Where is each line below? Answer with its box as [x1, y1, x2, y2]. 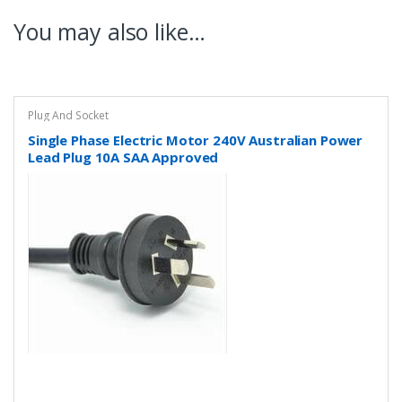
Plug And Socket [27, 107, 109, 123]
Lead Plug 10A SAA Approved [27, 148, 219, 167]
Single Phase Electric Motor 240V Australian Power [27, 131, 363, 150]
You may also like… [13, 15, 205, 47]
